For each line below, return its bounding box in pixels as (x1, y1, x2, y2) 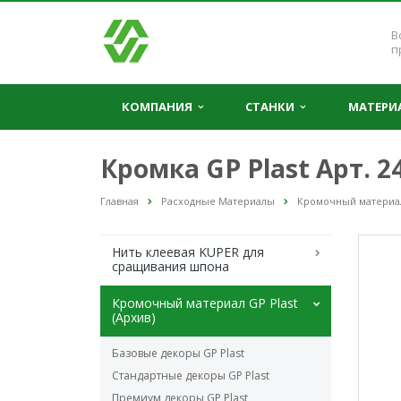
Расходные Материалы (161, 194, 275, 208)
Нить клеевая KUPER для (112, 243, 264, 261)
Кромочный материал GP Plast (112, 294, 298, 312)
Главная (100, 194, 139, 208)
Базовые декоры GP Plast (112, 346, 244, 362)
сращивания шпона (112, 258, 229, 276)
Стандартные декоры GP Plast (112, 368, 269, 384)
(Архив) (112, 309, 156, 327)
